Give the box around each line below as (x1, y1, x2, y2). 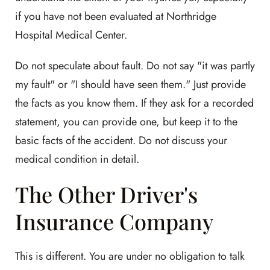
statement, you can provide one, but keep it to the (15, 114, 237, 130)
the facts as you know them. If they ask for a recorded (15, 95, 254, 111)
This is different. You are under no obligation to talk (15, 248, 245, 264)
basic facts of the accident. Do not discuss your (15, 133, 227, 148)
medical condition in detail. (15, 151, 139, 167)
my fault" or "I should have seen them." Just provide (15, 77, 246, 92)
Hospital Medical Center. (15, 27, 127, 43)
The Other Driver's (15, 180, 198, 209)
